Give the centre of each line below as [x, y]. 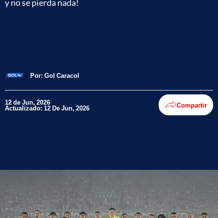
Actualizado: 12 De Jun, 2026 [47, 108]
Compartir [192, 105]
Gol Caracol [62, 75]
